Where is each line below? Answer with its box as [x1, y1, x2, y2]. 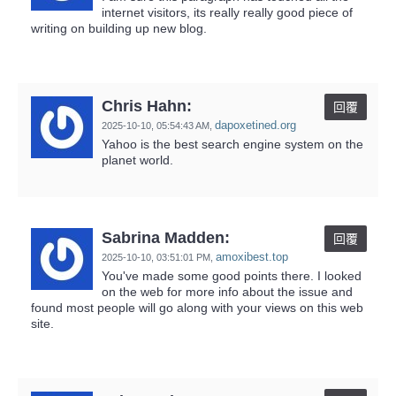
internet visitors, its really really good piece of [102, 4, 353, 19]
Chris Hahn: [102, 96, 192, 115]
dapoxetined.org [215, 118, 296, 132]
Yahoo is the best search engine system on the [102, 136, 363, 151]
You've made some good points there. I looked [102, 268, 362, 283]
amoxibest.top [216, 249, 288, 263]
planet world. [102, 152, 173, 167]
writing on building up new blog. [31, 20, 207, 35]
